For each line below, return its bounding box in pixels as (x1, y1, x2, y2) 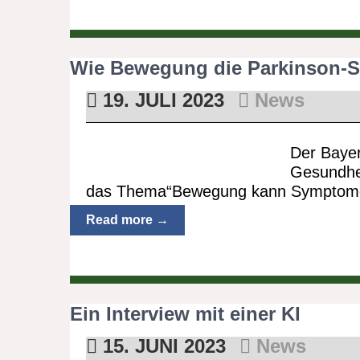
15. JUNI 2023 (96, 335, 226, 357)
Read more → (86, 213, 169, 227)
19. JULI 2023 (96, 89, 224, 111)
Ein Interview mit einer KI (70, 303, 301, 325)
